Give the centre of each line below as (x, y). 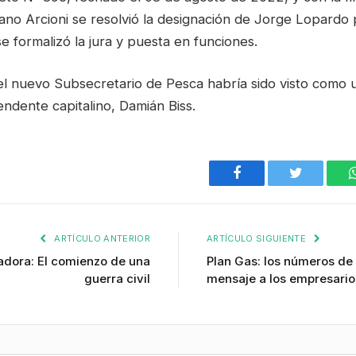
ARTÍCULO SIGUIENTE (258, 239)
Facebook (263, 185)
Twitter (315, 185)
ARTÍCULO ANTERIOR (101, 239)
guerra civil (117, 279)
